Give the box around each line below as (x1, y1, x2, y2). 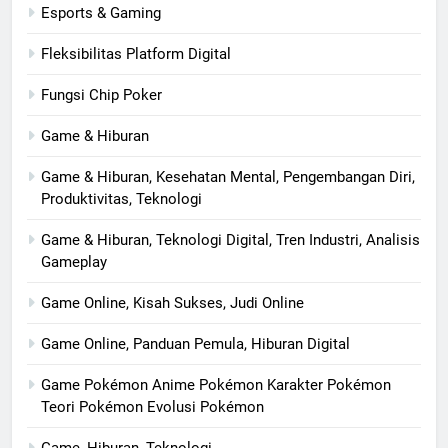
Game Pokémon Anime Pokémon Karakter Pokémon (41, 376, 391, 395)
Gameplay (41, 253, 107, 272)
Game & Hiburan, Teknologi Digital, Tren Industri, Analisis (41, 231, 420, 250)
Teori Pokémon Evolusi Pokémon (41, 398, 264, 417)
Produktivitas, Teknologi (41, 190, 202, 209)
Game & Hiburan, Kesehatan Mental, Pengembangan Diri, (41, 168, 415, 187)
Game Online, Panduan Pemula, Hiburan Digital (41, 335, 350, 354)
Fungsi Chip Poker (41, 86, 162, 105)
